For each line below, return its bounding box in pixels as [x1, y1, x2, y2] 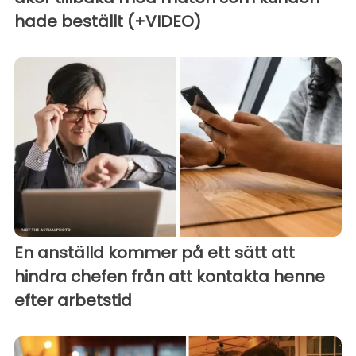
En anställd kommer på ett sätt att [14, 242, 295, 265]
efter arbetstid [14, 289, 132, 312]
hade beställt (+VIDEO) [14, 10, 201, 33]
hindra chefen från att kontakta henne [14, 265, 325, 288]
